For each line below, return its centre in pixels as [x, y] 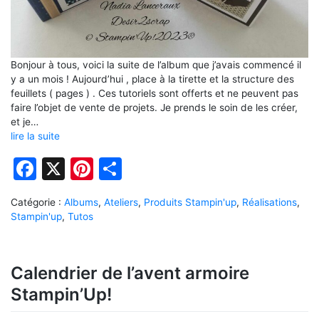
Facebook [89, 169]
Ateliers [121, 203]
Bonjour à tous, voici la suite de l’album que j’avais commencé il [156, 64]
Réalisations [270, 203]
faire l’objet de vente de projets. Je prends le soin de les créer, [154, 107]
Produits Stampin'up [190, 203]
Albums [81, 203]
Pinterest [142, 169]
